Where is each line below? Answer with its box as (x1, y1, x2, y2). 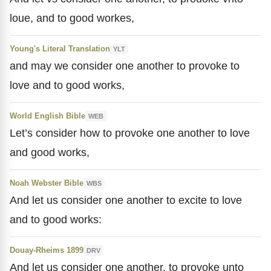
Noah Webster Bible (10, 178, 83, 188)
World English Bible (10, 111, 85, 120)
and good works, (10, 146, 90, 158)
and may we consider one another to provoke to (10, 59, 240, 72)
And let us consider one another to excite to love (10, 194, 242, 206)
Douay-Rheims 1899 (10, 246, 83, 255)
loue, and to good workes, (10, 11, 134, 24)
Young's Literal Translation (10, 44, 110, 53)
